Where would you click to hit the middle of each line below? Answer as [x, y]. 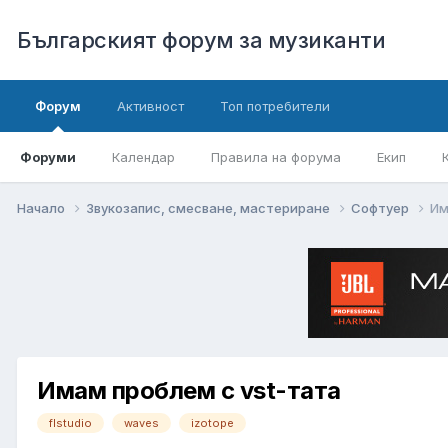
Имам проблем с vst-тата [189, 390]
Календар [143, 157]
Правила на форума [276, 157]
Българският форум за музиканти [201, 40]
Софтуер [381, 207]
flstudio [70, 422]
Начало [42, 207]
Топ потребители [275, 106]
